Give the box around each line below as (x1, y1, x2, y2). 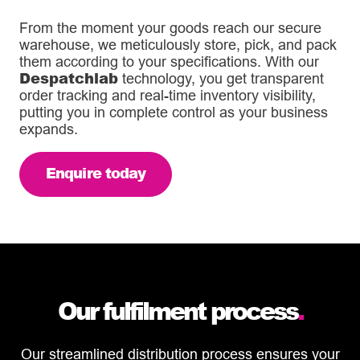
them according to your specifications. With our (19, 52, 319, 70)
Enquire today (46, 162, 146, 183)
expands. (19, 120, 78, 137)
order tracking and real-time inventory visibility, (19, 86, 316, 104)
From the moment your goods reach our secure (19, 18, 321, 36)
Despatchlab (19, 67, 118, 88)
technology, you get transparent (118, 69, 324, 87)
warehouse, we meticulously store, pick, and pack (19, 35, 337, 53)
